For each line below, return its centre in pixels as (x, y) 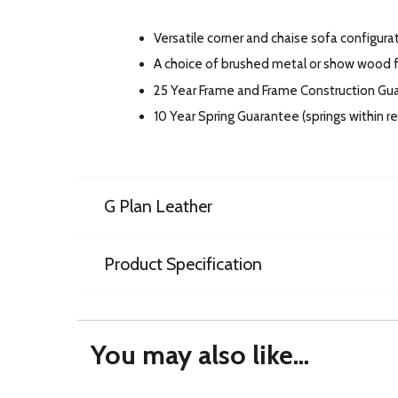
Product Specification (183, 264)
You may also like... (200, 355)
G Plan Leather (158, 207)
